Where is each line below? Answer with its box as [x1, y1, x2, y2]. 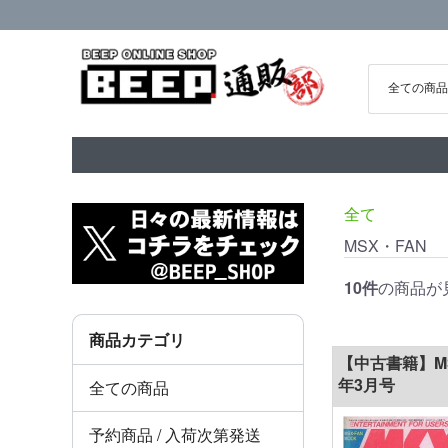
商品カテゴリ [89, 327, 185, 351]
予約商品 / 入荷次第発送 [89, 422, 261, 446]
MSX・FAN [344, 234, 427, 257]
